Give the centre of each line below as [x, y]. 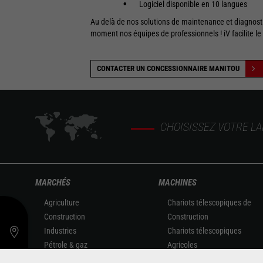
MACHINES [177, 183]
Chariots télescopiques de [209, 203]
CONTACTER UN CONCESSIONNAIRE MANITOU [168, 68]
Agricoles [182, 245]
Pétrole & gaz [66, 245]
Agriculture [62, 203]
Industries [60, 231]
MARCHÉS [53, 183]
